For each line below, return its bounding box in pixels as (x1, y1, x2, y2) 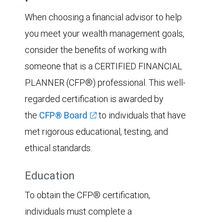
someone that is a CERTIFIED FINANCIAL (25, 60, 182, 72)
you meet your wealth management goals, (25, 27, 184, 39)
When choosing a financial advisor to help (25, 11, 182, 23)
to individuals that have (97, 109, 186, 121)
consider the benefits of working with (25, 44, 166, 55)
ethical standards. (25, 142, 92, 154)
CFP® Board (39, 109, 87, 121)
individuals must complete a (25, 205, 132, 217)
